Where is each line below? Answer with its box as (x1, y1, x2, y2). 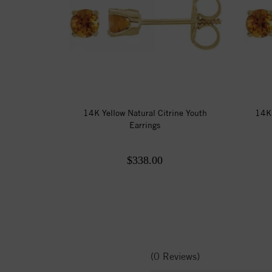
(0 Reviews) (151, 250, 200, 262)
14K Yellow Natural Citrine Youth (83, 107, 207, 118)
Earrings (129, 120, 161, 130)
